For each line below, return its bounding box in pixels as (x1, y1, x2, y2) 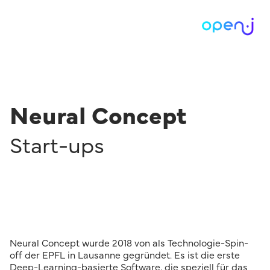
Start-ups (10, 136, 104, 157)
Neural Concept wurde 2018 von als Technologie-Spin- (10, 239, 248, 248)
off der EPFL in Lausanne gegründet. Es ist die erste (10, 251, 240, 260)
